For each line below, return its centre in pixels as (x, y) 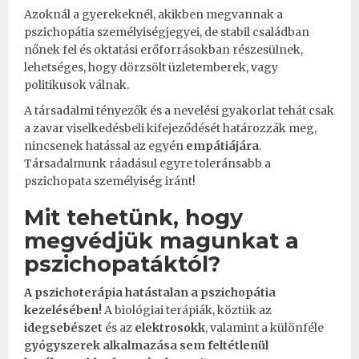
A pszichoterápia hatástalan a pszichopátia (150, 292)
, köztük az (242, 310)
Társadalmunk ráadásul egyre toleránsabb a (147, 163)
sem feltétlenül (224, 345)
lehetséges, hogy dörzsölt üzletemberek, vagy (151, 67)
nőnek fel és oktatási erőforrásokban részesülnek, (163, 49)
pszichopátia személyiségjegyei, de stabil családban (167, 32)
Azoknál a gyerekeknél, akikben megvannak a (153, 14)
